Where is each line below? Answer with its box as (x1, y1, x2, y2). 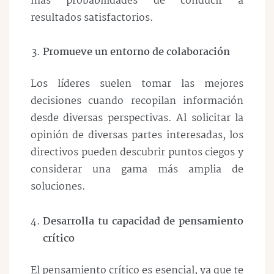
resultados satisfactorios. (31, 9, 154, 26)
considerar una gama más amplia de (31, 161, 243, 179)
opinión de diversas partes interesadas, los (31, 127, 243, 144)
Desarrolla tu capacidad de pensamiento (43, 213, 243, 231)
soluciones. (31, 179, 86, 196)
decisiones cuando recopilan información (31, 93, 243, 110)
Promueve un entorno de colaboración (43, 44, 230, 61)
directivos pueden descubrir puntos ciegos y (31, 144, 243, 161)
